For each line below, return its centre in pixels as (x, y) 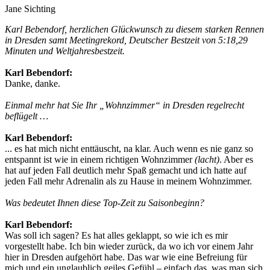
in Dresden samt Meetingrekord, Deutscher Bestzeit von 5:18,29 (126, 40)
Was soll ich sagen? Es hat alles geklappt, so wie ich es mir (116, 235)
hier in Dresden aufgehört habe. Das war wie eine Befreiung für (126, 257)
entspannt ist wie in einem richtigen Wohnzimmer (100, 159)
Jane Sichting (30, 8)
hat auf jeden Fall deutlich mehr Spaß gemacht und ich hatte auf (126, 170)
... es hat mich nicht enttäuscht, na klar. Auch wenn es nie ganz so (129, 148)
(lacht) (207, 159)
